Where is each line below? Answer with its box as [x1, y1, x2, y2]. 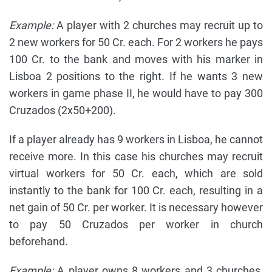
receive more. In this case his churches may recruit [9, 150, 263, 163]
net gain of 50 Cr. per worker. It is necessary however [9, 201, 263, 214]
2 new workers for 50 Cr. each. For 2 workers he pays [9, 36, 263, 49]
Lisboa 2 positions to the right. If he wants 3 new [9, 70, 263, 83]
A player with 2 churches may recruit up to [53, 19, 263, 32]
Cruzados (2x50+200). [9, 104, 116, 117]
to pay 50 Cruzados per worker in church [9, 218, 263, 231]
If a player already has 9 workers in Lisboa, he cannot [9, 133, 263, 146]
